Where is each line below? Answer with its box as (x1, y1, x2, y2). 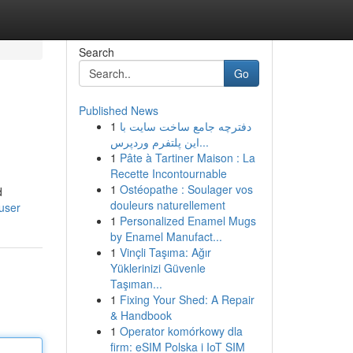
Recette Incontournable (110, 165, 227, 181)
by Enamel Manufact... (110, 229, 222, 244)
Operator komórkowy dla (119, 323, 243, 339)
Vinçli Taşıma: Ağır (119, 244, 211, 260)
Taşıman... (110, 276, 162, 292)
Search (78, 44, 114, 60)
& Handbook (110, 307, 172, 323)
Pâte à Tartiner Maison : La (119, 150, 255, 165)
